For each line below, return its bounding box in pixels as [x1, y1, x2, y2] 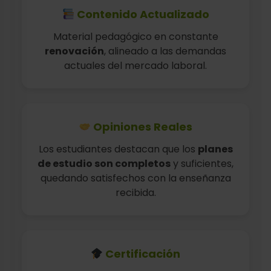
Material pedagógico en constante [53, 30, 218, 44]
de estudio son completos [38, 157, 171, 171]
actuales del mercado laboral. [64, 59, 207, 73]
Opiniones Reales [93, 119, 193, 134]
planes [197, 142, 233, 156]
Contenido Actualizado [76, 7, 209, 22]
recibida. [115, 186, 156, 200]
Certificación [105, 246, 181, 261]
